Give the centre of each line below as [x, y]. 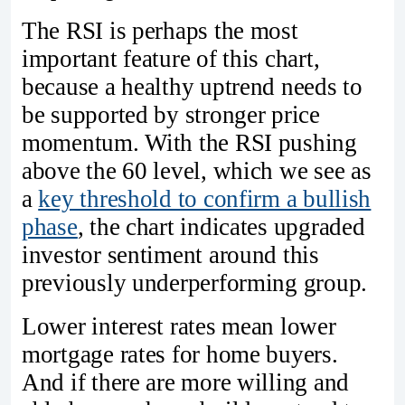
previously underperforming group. [195, 283]
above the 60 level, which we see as [197, 170]
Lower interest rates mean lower [179, 326]
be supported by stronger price [171, 114]
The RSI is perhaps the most [160, 30]
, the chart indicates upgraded [221, 226]
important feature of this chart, [171, 58]
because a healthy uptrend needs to [192, 86]
